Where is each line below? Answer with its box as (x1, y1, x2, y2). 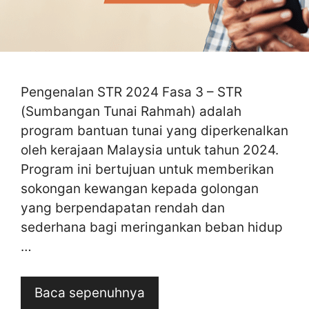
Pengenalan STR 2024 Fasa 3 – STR (21, 84, 242, 100)
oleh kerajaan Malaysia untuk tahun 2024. (21, 142, 279, 158)
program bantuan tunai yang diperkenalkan (21, 123, 288, 139)
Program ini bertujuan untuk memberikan (21, 161, 274, 177)
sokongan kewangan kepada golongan (21, 181, 259, 197)
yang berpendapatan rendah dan (21, 200, 225, 216)
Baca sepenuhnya (34, 284, 145, 301)
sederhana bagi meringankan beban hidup (21, 219, 283, 235)
